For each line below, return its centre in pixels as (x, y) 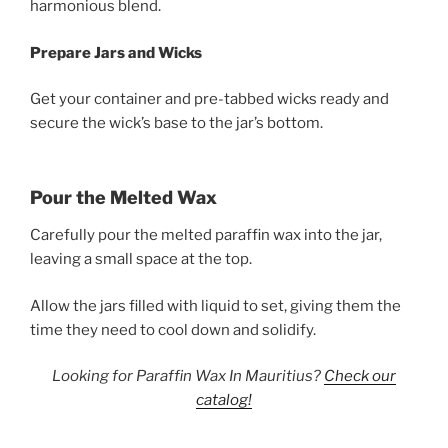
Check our (360, 376)
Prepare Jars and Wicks (116, 52)
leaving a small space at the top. (141, 259)
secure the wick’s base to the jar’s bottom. (176, 123)
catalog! (224, 400)
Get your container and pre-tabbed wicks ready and (209, 99)
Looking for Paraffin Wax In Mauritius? (188, 376)
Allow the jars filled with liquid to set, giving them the (215, 305)
